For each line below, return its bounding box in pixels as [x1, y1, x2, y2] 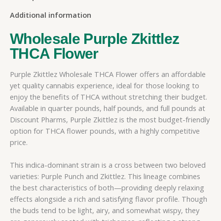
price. [10, 137, 28, 147]
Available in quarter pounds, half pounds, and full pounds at [10, 103, 205, 113]
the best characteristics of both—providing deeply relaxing [10, 183, 204, 193]
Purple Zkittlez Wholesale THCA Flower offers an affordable [10, 69, 206, 79]
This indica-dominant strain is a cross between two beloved [10, 160, 206, 170]
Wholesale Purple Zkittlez [10, 31, 180, 47]
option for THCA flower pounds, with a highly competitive [10, 126, 200, 136]
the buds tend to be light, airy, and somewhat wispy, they [10, 205, 199, 216]
